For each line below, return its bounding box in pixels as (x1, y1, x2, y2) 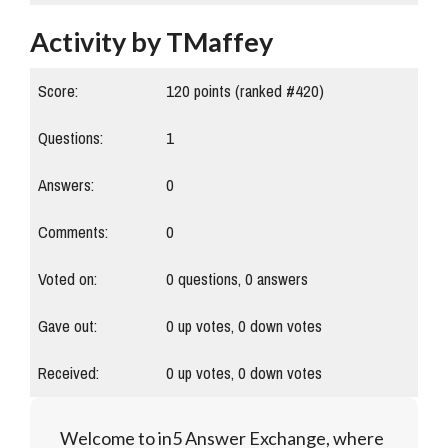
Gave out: (38, 311, 97, 343)
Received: (38, 358, 99, 390)
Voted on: (38, 264, 97, 296)
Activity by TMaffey (30, 25, 273, 59)
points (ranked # (190, 76, 295, 108)
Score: (38, 76, 78, 108)
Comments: (38, 217, 108, 249)
